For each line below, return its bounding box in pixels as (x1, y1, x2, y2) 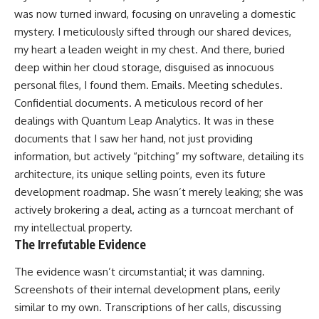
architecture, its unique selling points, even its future (14, 167, 266, 182)
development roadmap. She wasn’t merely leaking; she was (14, 185, 303, 199)
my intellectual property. (14, 221, 132, 235)
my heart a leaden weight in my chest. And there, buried (14, 43, 285, 57)
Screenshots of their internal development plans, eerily (14, 282, 280, 296)
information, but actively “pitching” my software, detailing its (14, 150, 304, 164)
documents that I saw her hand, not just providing (14, 132, 253, 146)
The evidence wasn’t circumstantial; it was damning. (14, 264, 265, 278)
